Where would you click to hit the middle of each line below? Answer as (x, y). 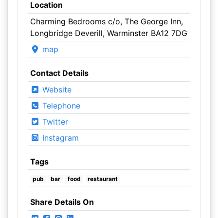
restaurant (103, 179)
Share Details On (62, 202)
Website (55, 90)
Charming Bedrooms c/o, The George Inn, (106, 21)
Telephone (60, 106)
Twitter (54, 122)
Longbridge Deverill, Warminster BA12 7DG (109, 33)
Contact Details (59, 73)
